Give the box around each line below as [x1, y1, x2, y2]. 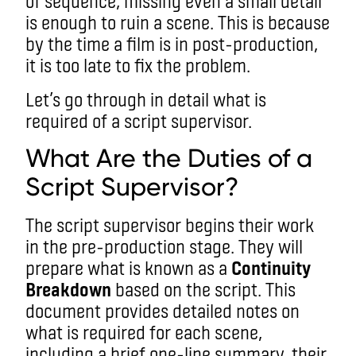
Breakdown [25, 277, 111, 300]
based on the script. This [111, 277, 296, 300]
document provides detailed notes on [25, 298, 300, 322]
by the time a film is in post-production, [25, 31, 318, 55]
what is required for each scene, [25, 319, 262, 343]
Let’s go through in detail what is [25, 87, 266, 110]
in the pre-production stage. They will [25, 234, 303, 257]
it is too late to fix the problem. [25, 52, 250, 76]
